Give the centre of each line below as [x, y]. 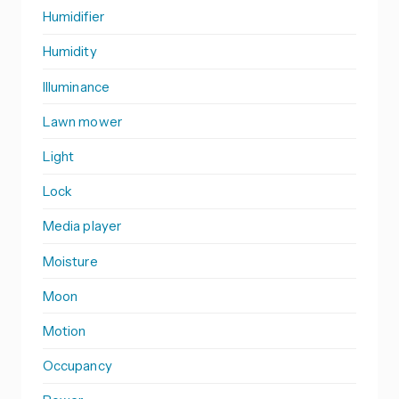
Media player [82, 226]
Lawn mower [82, 121]
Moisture [70, 261]
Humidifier [73, 17]
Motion [65, 330]
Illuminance [76, 86]
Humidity [70, 52]
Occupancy [77, 366]
